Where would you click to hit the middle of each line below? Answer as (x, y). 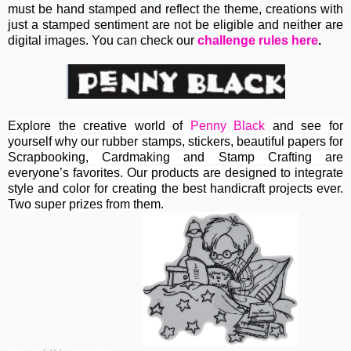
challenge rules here (258, 41)
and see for (308, 126)
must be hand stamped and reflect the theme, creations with (175, 9)
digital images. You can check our (103, 41)
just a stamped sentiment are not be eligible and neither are (175, 25)
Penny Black (228, 126)
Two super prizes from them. (86, 204)
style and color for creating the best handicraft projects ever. (175, 189)
